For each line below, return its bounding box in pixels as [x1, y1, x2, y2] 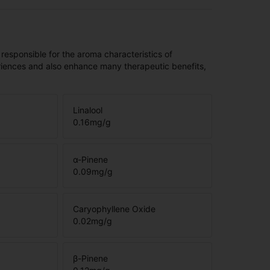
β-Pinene [73, 253, 108, 263]
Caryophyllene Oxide [73, 204, 155, 214]
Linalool [73, 105, 102, 115]
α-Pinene [73, 154, 108, 165]
